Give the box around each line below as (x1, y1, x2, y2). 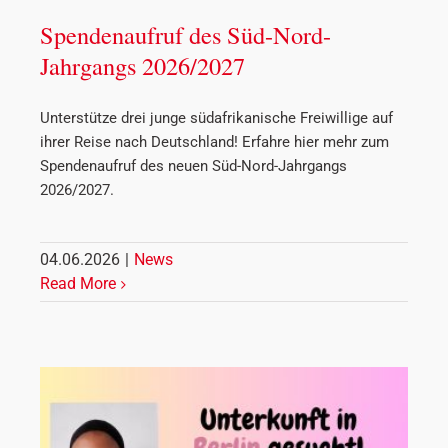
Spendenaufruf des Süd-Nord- (40, 18, 331, 52)
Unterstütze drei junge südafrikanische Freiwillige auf (40, 109, 393, 128)
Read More (40, 274, 116, 294)
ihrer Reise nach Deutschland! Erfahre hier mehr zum (40, 133, 389, 152)
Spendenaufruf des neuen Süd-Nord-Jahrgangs (40, 157, 347, 176)
